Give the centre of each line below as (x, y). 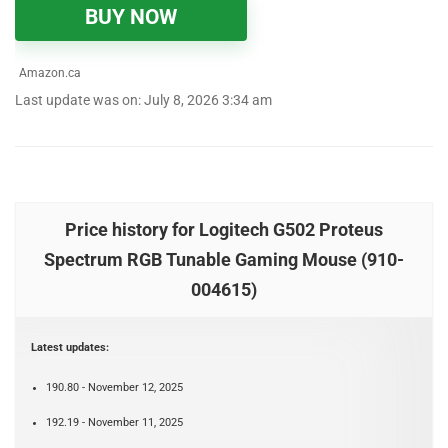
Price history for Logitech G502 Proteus (224, 230)
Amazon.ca (48, 73)
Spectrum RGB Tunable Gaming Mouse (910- (224, 260)
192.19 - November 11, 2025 (114, 423)
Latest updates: (70, 348)
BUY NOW (131, 17)
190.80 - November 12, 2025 (114, 388)
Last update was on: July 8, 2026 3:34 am (143, 101)
